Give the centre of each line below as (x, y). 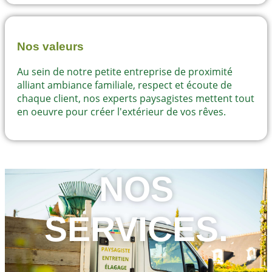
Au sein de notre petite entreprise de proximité (125, 71)
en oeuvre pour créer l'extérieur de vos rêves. (121, 111)
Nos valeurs (50, 47)
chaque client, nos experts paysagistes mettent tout (136, 98)
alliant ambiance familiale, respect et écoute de (124, 85)
